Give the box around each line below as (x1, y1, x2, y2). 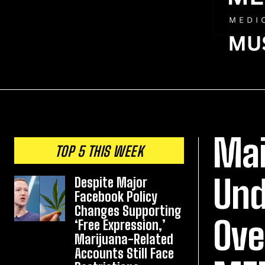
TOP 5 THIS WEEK (54, 143, 144, 160)
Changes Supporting (75, 203, 182, 219)
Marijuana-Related (75, 231, 174, 247)
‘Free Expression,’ (75, 217, 166, 233)
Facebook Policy (75, 189, 158, 205)
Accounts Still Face (75, 245, 174, 261)
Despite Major (75, 174, 148, 190)
